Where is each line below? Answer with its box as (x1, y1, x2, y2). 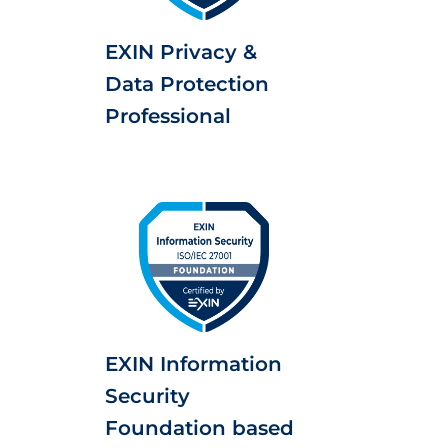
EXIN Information (105, 352, 282, 376)
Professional (105, 104, 231, 128)
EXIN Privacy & (105, 40, 257, 64)
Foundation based (105, 416, 294, 440)
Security (105, 384, 190, 408)
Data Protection (105, 72, 269, 96)
